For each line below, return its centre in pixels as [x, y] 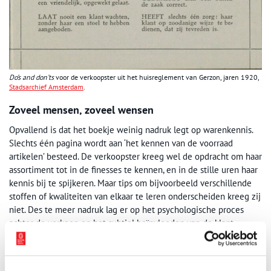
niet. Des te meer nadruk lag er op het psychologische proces [126, 209]
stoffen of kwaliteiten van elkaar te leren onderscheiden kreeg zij [135, 196]
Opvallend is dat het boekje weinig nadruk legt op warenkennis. [131, 129]
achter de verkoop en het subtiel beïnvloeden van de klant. [122, 223]
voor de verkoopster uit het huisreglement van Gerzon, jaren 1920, [156, 77]
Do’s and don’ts [31, 77]
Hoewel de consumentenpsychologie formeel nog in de [116, 247]
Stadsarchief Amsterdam [46, 87]
